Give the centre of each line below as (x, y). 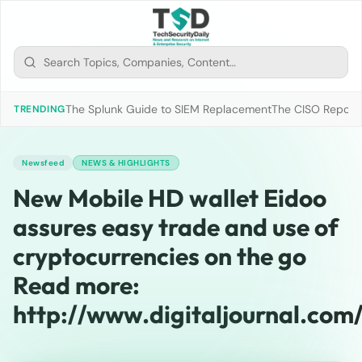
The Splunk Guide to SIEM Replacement (168, 109)
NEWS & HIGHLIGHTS (126, 163)
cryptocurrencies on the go (160, 256)
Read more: (76, 285)
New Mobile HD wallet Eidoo (170, 198)
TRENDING (40, 109)
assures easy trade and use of (176, 227)
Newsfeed (43, 163)
